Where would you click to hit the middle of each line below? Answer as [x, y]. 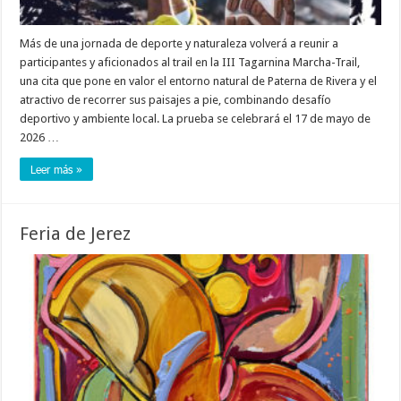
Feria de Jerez [76, 233]
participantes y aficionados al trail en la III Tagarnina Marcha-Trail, [190, 62]
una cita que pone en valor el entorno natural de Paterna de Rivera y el [199, 81]
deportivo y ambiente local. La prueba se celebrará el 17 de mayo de [196, 118]
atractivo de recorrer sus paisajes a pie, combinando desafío [176, 99]
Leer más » [57, 169]
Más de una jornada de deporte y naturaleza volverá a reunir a [179, 43]
